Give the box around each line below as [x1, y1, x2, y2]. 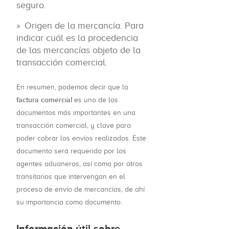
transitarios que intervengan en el [16, 173, 125, 181]
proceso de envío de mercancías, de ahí [16, 186, 145, 194]
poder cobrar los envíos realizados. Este [16, 134, 146, 143]
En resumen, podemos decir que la [16, 83, 128, 91]
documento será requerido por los [16, 147, 126, 155]
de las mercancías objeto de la [16, 45, 141, 56]
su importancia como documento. [16, 198, 122, 207]
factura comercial [16, 96, 72, 105]
